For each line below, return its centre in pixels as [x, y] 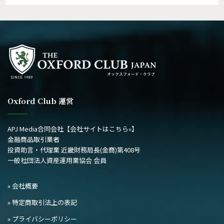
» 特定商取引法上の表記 [42, 202]
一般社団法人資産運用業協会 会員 [57, 160]
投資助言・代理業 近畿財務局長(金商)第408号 [74, 149]
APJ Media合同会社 [35, 128]
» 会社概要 [23, 185]
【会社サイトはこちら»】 [101, 128]
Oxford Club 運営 [40, 100]
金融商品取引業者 [33, 139]
